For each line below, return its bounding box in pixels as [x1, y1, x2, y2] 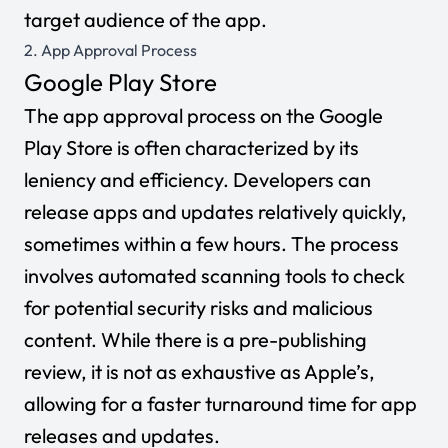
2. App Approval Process [24, 40, 197, 60]
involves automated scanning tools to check [24, 263, 405, 288]
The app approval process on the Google [24, 103, 383, 128]
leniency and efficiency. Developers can [24, 167, 371, 192]
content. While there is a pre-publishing [24, 327, 367, 352]
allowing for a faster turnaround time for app [24, 391, 417, 416]
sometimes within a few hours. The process [24, 231, 399, 256]
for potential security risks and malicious [24, 295, 373, 320]
